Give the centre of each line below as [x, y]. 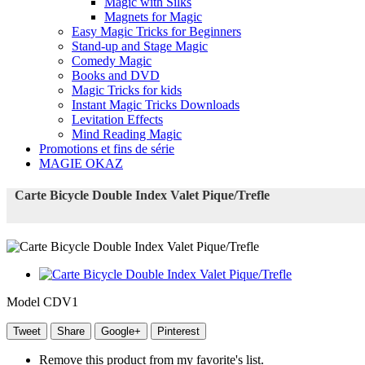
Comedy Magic [112, 61]
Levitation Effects [117, 120]
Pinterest [178, 331]
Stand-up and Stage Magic [140, 46]
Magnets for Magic [153, 17]
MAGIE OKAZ [81, 164]
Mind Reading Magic [127, 134]
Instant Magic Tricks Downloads [156, 105]
